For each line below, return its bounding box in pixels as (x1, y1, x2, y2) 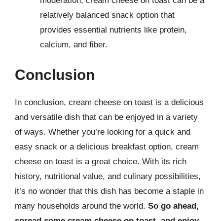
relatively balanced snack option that (40, 10, 175, 20)
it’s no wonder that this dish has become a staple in (15, 186, 204, 196)
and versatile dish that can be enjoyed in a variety (15, 112, 198, 122)
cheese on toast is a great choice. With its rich (15, 157, 186, 166)
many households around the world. (15, 201, 148, 211)
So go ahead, (148, 201, 199, 211)
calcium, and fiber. (40, 39, 108, 49)
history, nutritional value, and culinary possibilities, (15, 172, 201, 181)
